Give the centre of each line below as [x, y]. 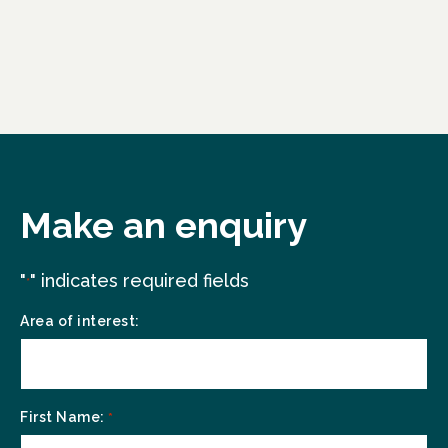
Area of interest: [80, 321]
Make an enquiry [163, 225]
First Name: [62, 417]
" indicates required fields [139, 280]
